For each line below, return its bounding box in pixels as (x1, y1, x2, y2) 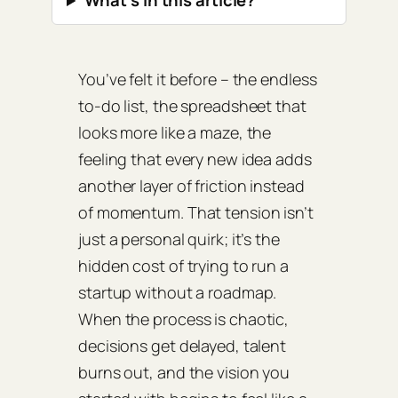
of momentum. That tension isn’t (78, 202, 314, 224)
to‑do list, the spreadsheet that (78, 95, 306, 117)
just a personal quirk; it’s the (78, 228, 280, 251)
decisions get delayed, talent (78, 335, 287, 357)
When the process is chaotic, (78, 308, 290, 330)
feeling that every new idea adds (78, 148, 312, 171)
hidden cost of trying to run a (78, 255, 289, 277)
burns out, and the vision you (78, 362, 291, 384)
